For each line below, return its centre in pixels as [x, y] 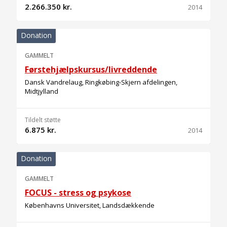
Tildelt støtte [43, 120]
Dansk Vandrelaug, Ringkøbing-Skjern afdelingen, [101, 82]
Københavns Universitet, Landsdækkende [90, 205]
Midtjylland [42, 91]
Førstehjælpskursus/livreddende [91, 69]
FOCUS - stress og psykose [78, 193]
